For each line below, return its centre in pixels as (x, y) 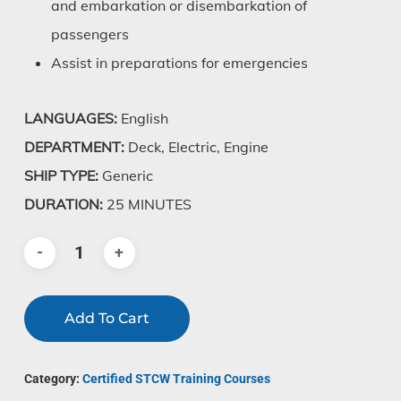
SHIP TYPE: (61, 176)
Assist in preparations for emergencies (179, 63)
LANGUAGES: (70, 119)
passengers (90, 34)
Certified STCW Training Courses (176, 378)
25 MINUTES (147, 205)
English (142, 119)
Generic (125, 176)
